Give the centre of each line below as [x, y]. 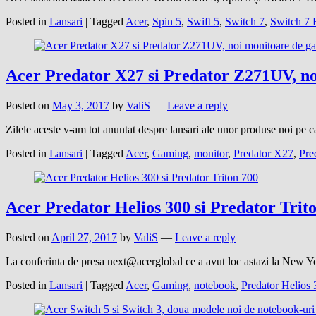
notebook [215, 285]
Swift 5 [203, 21]
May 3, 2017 [81, 105]
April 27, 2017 [84, 237]
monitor [211, 153]
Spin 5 [167, 21]
